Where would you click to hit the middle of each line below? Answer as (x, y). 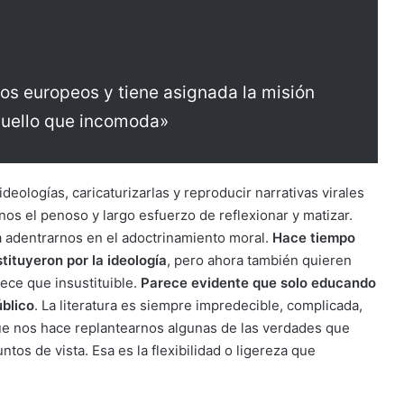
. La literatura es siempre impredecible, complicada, (198, 305)
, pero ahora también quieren (259, 260)
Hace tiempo (314, 238)
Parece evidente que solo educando (258, 283)
